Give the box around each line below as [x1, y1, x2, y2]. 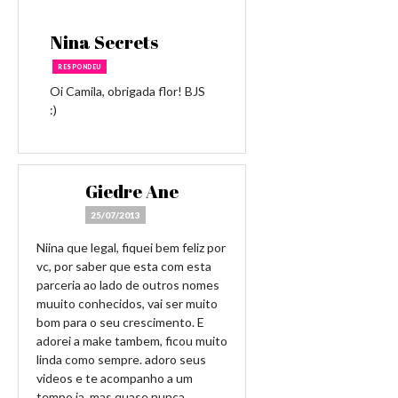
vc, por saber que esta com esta [36, 259, 211, 274]
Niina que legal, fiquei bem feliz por [36, 240, 226, 255]
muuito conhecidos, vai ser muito [36, 296, 218, 311]
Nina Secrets [50, 30, 158, 54]
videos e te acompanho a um [36, 370, 193, 386]
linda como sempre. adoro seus [36, 352, 206, 367]
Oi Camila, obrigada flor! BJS [50, 84, 205, 99]
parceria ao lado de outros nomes [36, 277, 219, 292]
